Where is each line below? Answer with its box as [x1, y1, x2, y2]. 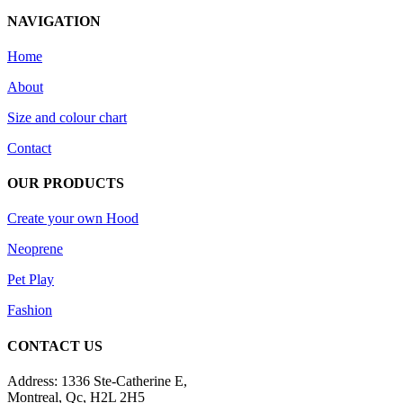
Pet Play [7, 272, 54, 288]
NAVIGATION [7, 13, 101, 29]
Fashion [7, 302, 52, 318]
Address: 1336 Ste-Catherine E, [7, 372, 187, 389]
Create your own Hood [7, 210, 139, 227]
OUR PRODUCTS [7, 175, 124, 192]
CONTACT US [7, 337, 103, 354]
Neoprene [7, 241, 63, 257]
